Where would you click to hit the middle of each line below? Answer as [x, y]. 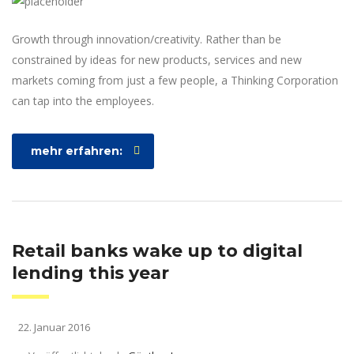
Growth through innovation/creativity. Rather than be [147, 39]
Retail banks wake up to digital [157, 250]
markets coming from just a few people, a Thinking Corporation [175, 80]
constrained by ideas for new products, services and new [157, 59]
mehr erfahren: [77, 151]
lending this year [90, 273]
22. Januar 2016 [53, 327]
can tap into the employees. [83, 100]
